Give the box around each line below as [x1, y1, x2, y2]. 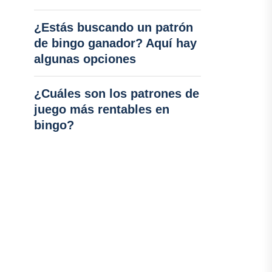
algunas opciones [33, 52, 136, 66]
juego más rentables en [33, 103, 169, 116]
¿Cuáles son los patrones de [33, 87, 199, 100]
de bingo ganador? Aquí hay [33, 36, 197, 50]
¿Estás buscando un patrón [33, 21, 193, 34]
